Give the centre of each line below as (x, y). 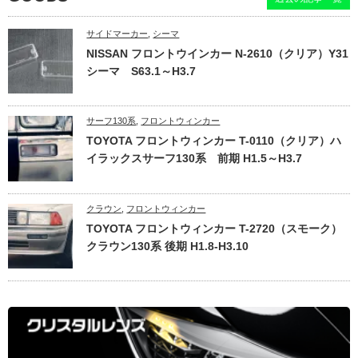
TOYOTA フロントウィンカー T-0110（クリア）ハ (214, 141)
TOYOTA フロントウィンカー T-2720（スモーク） (215, 228)
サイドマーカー (117, 34)
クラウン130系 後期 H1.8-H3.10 (168, 246)
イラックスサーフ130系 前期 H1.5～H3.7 (195, 159)
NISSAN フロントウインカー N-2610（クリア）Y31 (218, 54)
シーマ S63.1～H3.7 (141, 72)
